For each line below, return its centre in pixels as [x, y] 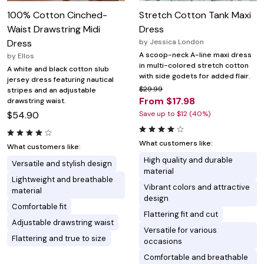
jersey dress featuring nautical [60, 80]
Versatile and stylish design [62, 164]
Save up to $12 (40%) [175, 114]
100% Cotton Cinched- [57, 15]
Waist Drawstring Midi [54, 29]
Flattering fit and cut [181, 214]
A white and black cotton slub [58, 69]
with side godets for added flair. [195, 76]
